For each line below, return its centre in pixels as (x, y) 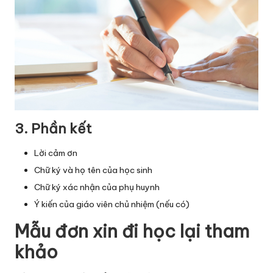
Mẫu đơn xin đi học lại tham (132, 231)
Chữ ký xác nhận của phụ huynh (97, 187)
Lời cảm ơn (56, 153)
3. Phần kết (53, 128)
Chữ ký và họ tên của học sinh (93, 170)
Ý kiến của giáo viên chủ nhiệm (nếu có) (112, 204)
